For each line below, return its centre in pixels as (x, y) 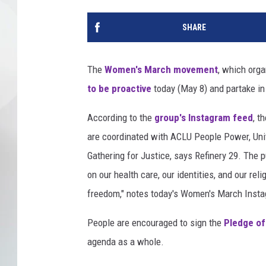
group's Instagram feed (202, 118)
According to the (120, 118)
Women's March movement (160, 70)
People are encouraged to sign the (156, 223)
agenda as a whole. (126, 242)
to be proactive (121, 89)
